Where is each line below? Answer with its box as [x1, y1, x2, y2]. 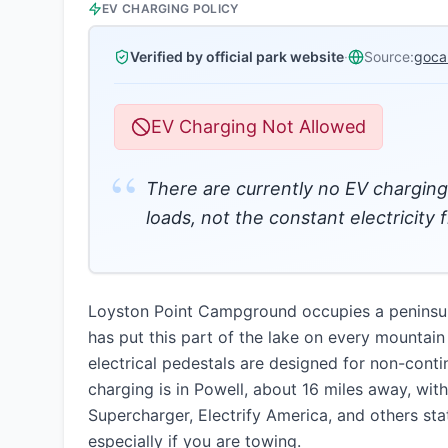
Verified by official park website [130, 48, 344, 65]
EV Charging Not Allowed [151, 116, 366, 137]
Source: [364, 48, 414, 65]
